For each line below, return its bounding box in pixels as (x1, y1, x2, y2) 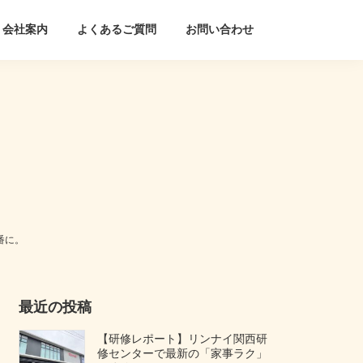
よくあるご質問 (77, 23, 156, 36)
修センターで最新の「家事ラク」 (97, 346, 268, 360)
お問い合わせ (186, 23, 254, 36)
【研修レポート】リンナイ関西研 (97, 331, 268, 345)
